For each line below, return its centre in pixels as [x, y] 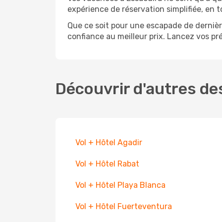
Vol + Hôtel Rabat [107, 164]
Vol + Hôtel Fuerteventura [124, 206]
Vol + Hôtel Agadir [109, 142]
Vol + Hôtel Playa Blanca [120, 185]
